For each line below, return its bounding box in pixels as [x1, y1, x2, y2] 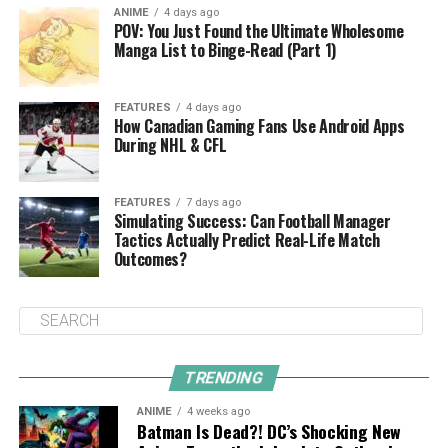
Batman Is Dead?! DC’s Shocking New [136, 417, 401, 444]
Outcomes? [113, 246, 187, 271]
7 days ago [185, 195, 241, 209]
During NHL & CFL [113, 132, 227, 157]
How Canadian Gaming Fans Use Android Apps [113, 113, 405, 138]
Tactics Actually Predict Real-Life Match [113, 227, 380, 252]
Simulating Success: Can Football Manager [113, 208, 391, 233]
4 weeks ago [186, 404, 250, 418]
